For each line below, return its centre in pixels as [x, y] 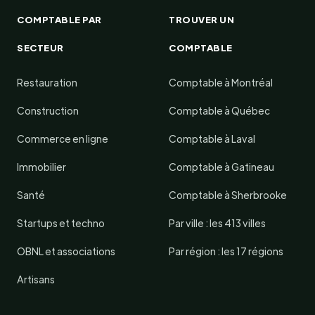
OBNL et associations [66, 251]
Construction [48, 110]
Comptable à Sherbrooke [228, 195]
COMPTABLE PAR [59, 19]
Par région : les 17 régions [226, 251]
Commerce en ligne [63, 139]
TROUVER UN [202, 19]
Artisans [36, 279]
